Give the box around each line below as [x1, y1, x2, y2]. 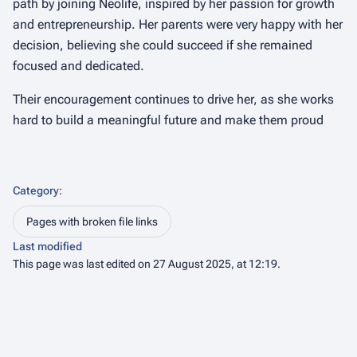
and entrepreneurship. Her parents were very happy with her [13, 17, 343, 32]
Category [13, 184, 59, 197]
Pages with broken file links [26, 215, 158, 228]
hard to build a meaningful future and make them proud [13, 112, 324, 127]
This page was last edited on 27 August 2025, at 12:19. [13, 257, 280, 270]
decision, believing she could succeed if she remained [13, 37, 312, 53]
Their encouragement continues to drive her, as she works [13, 92, 334, 107]
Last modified [13, 240, 82, 253]
